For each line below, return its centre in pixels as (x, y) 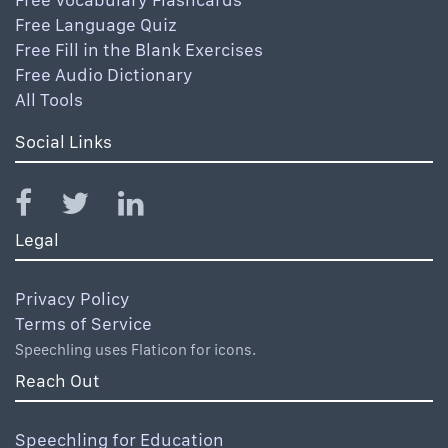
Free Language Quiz (96, 25)
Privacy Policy (72, 299)
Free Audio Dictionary (104, 75)
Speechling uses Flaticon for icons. (135, 350)
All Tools (49, 100)
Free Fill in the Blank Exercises (139, 50)
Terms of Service (83, 324)
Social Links (63, 142)
